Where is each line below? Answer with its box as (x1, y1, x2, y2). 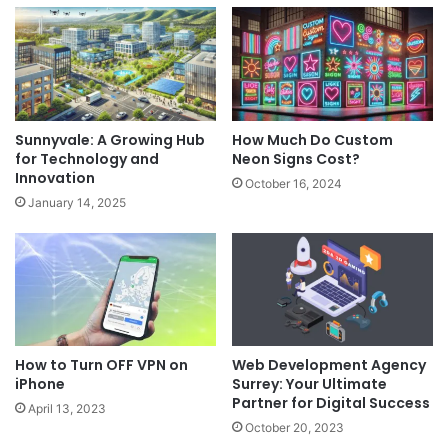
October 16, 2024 (245, 175, 342, 191)
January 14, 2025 (28, 194, 126, 210)
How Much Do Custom (232, 129, 393, 150)
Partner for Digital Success (232, 393, 430, 414)
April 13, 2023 (28, 401, 106, 417)
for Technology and (15, 148, 159, 169)
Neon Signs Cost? (232, 148, 360, 169)
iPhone (15, 374, 65, 395)
